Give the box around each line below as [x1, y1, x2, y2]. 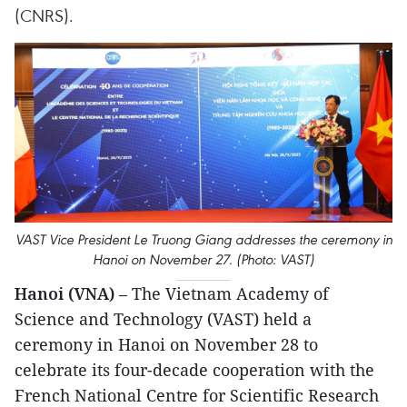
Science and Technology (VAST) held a [15, 308, 312, 331]
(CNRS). [15, 4, 74, 26]
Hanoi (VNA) [15, 283, 119, 305]
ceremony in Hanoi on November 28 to [15, 333, 318, 356]
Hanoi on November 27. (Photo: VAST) [93, 251, 314, 269]
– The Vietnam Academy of [119, 283, 329, 305]
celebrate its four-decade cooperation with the [15, 359, 374, 382]
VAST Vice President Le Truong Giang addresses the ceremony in [15, 231, 392, 249]
